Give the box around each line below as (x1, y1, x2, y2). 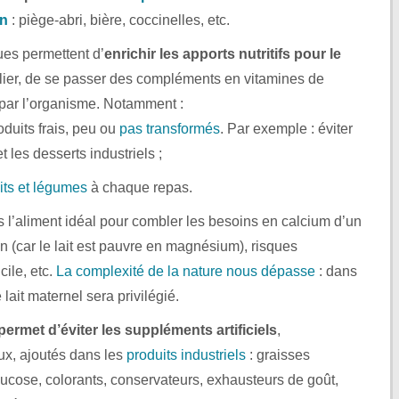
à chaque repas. (87, 179, 192, 195)
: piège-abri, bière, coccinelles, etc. (8, 12, 230, 28)
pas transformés (119, 120, 220, 136)
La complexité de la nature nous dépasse (56, 263, 315, 279)
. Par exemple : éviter (220, 120, 353, 136)
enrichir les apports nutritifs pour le (104, 45, 341, 61)
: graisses (246, 346, 310, 362)
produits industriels (126, 346, 246, 362)
